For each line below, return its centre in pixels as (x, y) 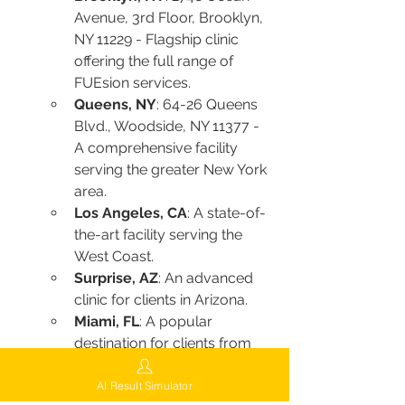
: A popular (178, 321)
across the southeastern (156, 364)
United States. (120, 386)
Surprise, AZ (116, 278)
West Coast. (114, 256)
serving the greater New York (172, 169)
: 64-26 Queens (209, 104)
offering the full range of (155, 61)
